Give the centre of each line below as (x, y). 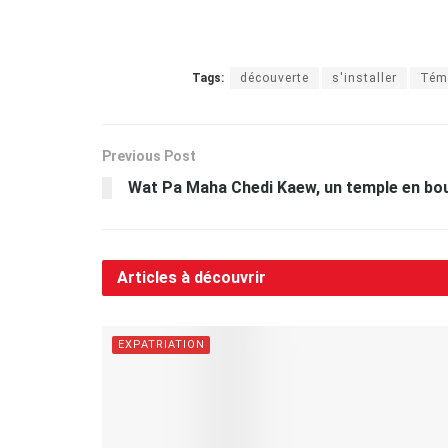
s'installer (364, 77)
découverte (274, 77)
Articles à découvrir (191, 277)
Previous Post (149, 155)
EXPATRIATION (161, 344)
